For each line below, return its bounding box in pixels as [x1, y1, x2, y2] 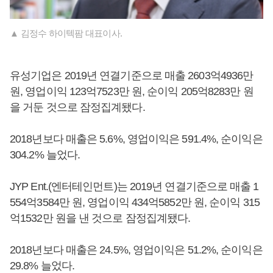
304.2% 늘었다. [10, 149, 80, 161]
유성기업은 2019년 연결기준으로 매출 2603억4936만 [10, 69, 253, 82]
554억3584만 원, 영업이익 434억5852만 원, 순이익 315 [10, 196, 260, 209]
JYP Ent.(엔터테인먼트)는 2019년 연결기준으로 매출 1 [10, 180, 259, 193]
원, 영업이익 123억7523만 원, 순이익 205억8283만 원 [10, 85, 253, 98]
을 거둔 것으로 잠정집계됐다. [10, 101, 145, 114]
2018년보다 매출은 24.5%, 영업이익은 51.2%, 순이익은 [10, 244, 263, 257]
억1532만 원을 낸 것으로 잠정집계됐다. [10, 212, 191, 225]
